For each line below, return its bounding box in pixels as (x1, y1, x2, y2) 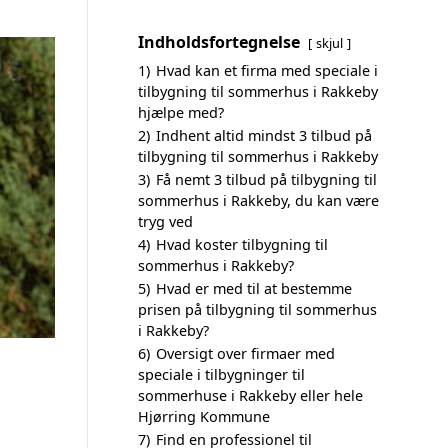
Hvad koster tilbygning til (156, 235, 328, 254)
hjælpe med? (138, 103, 224, 122)
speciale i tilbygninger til (138, 365, 305, 384)
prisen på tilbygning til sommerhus (138, 300, 377, 319)
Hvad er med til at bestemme (156, 279, 352, 298)
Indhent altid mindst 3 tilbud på (156, 126, 372, 145)
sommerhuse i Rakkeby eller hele (138, 386, 363, 405)
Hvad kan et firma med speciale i (156, 61, 378, 80)
